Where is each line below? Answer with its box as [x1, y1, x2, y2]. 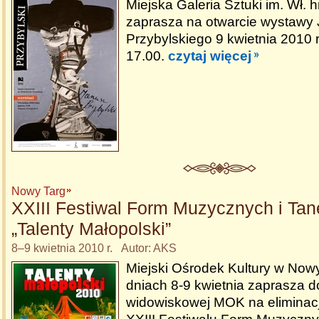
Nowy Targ [11, 185, 66, 197]
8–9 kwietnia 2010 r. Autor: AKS [11, 242, 177, 254]
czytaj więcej [168, 48, 251, 63]
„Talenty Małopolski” [11, 219, 171, 239]
